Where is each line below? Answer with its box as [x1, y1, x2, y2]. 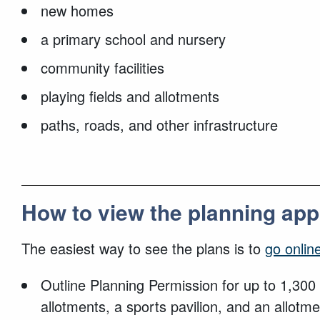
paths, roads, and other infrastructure [41, 114, 279, 135]
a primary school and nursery [41, 28, 226, 49]
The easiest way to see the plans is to [21, 237, 265, 259]
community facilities [41, 56, 165, 78]
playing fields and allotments [41, 85, 220, 106]
